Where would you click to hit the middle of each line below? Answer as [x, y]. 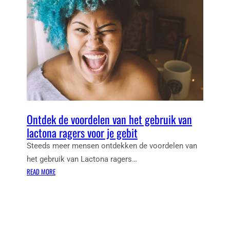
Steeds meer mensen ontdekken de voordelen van [112, 146]
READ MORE [41, 172]
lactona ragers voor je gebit [82, 133]
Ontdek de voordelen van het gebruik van [109, 119]
